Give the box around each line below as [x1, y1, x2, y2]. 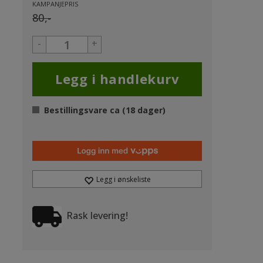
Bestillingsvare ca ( [44, 104, 126, 116]
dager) [135, 104, 166, 116]
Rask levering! [62, 209, 129, 222]
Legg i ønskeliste [96, 174, 151, 184]
